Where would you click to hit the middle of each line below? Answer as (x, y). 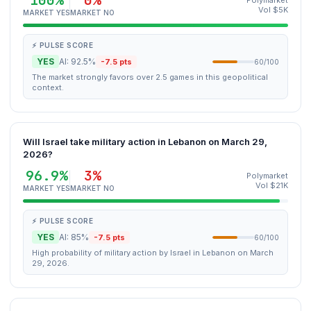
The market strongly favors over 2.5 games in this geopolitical (150, 77)
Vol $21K (272, 185)
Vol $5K (273, 10)
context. (48, 87)
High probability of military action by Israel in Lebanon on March (153, 253)
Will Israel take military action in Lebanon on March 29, (145, 142)
